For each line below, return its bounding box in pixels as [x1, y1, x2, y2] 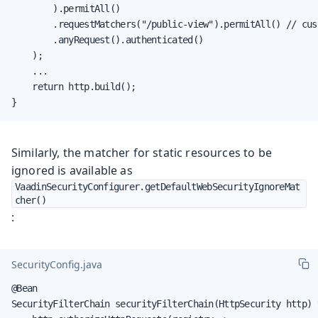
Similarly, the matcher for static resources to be [11, 144, 272, 160]
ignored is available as [11, 162, 133, 178]
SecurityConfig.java [11, 258, 102, 272]
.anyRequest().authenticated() [11, 33, 204, 45]
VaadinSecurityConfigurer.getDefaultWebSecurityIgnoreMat [15, 180, 300, 192]
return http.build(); [11, 80, 136, 92]
